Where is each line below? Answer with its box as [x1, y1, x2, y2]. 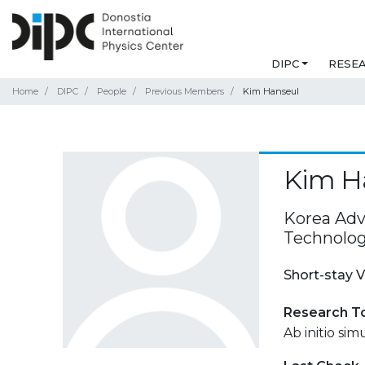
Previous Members [145, 86, 224, 98]
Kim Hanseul [243, 86, 299, 98]
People [97, 86, 126, 98]
